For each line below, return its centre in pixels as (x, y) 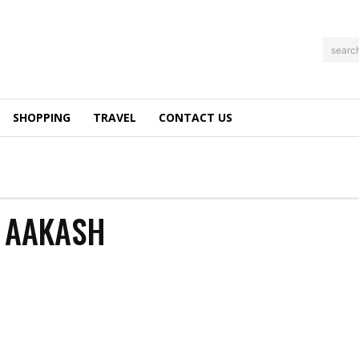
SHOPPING (42, 117)
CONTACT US (196, 117)
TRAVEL (115, 117)
